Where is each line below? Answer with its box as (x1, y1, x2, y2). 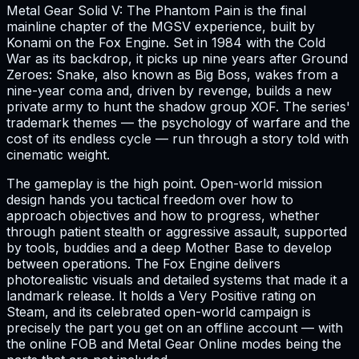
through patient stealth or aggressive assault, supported (6, 224, 347, 240)
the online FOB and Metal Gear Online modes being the (6, 336, 341, 353)
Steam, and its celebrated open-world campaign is (6, 304, 311, 321)
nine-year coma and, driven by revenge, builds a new (6, 83, 332, 99)
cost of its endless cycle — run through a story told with (6, 131, 349, 147)
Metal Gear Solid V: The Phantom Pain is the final (6, 2, 306, 19)
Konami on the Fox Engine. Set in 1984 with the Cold (6, 34, 325, 51)
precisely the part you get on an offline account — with (6, 320, 343, 337)
